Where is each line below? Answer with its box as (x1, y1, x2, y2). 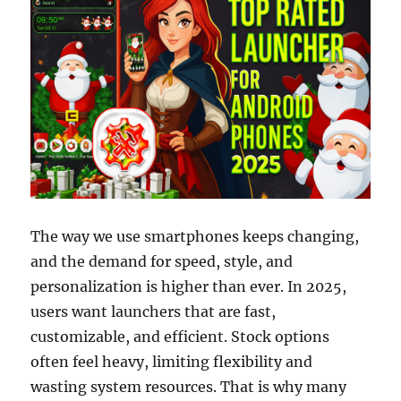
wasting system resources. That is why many (30, 377, 347, 396)
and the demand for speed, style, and (30, 252, 294, 270)
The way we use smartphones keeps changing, (30, 226, 360, 245)
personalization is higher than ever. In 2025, (30, 277, 347, 295)
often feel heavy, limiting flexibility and (30, 352, 313, 371)
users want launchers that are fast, (30, 302, 277, 320)
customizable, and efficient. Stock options (30, 327, 330, 346)
